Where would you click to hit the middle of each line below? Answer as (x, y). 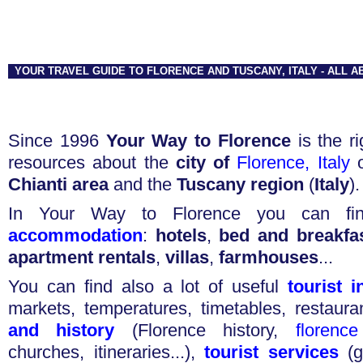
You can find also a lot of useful (148, 286)
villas (187, 257)
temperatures (135, 308)
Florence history (206, 330)
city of (206, 162)
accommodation (75, 235)
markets (39, 308)
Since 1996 (57, 141)
